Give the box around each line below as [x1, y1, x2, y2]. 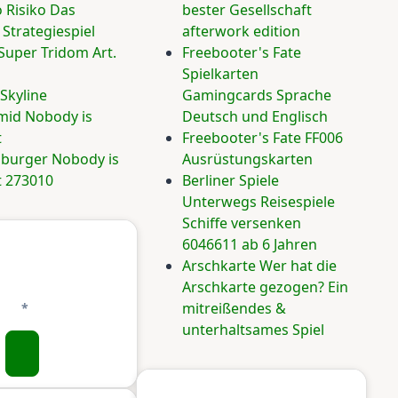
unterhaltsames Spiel [182, 320, 324, 340]
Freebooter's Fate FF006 [182, 128, 343, 148]
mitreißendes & [182, 298, 286, 319]
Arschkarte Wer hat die [182, 256, 337, 276]
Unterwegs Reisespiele [182, 192, 335, 212]
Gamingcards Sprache [182, 85, 331, 106]
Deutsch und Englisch [182, 107, 328, 127]
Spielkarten [182, 64, 259, 84]
